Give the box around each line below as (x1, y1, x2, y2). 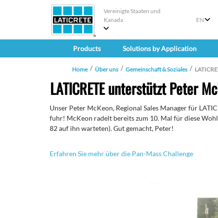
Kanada (104, 16, 123, 23)
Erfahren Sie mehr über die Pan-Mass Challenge (50, 149, 193, 158)
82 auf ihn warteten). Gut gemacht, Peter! (50, 124, 174, 133)
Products (73, 44, 101, 53)
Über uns (95, 66, 118, 73)
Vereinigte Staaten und (104, 7, 161, 15)
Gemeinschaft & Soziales (126, 66, 187, 73)
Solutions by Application (122, 44, 197, 53)
